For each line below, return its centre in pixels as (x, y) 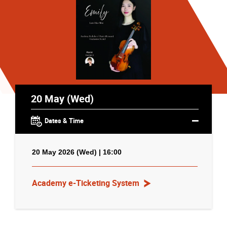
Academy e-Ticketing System (86, 183)
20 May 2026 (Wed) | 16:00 (77, 152)
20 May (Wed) (62, 98)
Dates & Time (64, 121)
